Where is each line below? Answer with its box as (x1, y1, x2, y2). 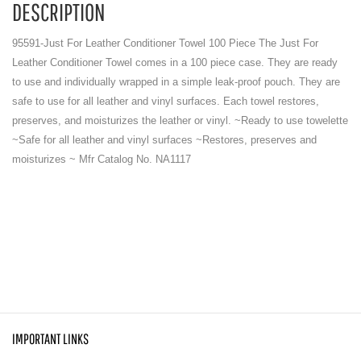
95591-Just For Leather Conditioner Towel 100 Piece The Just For (12, 37, 318, 49)
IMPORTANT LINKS (12, 330, 89, 347)
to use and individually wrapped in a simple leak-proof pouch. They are (12, 76, 340, 88)
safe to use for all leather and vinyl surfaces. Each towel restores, (12, 95, 319, 107)
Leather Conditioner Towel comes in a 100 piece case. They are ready (12, 56, 338, 68)
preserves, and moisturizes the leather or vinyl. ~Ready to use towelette (12, 114, 348, 127)
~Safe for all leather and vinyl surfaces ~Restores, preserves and (12, 134, 317, 146)
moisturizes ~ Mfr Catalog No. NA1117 (12, 153, 191, 165)
